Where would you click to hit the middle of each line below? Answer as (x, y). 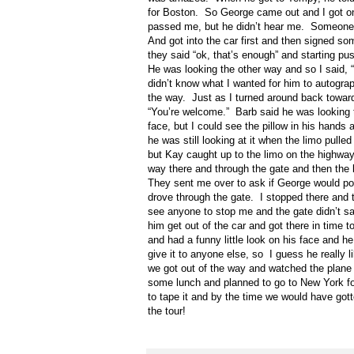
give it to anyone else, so (205, 254)
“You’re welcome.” (188, 112)
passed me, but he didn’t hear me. (226, 27)
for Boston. (173, 13)
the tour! (167, 311)
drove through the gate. (201, 198)
